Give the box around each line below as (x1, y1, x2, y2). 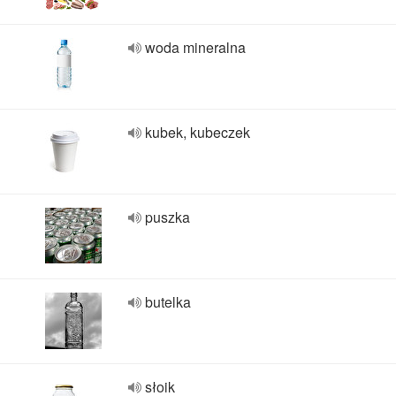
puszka (145, 207, 190, 227)
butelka (145, 292, 191, 312)
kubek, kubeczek (145, 122, 250, 142)
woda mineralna (145, 37, 246, 57)
